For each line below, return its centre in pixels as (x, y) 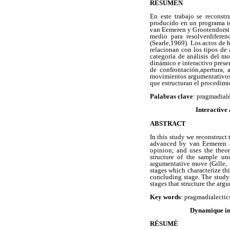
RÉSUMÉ (164, 224)
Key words (165, 197)
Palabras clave (171, 97)
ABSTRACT (168, 123)
